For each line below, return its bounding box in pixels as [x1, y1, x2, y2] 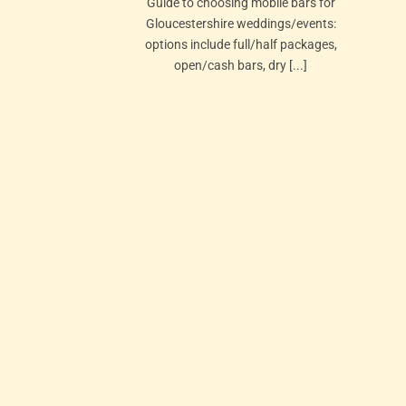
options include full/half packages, [144, 36, 337, 53]
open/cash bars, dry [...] [174, 57, 308, 73]
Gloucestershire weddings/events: [145, 15, 336, 32]
